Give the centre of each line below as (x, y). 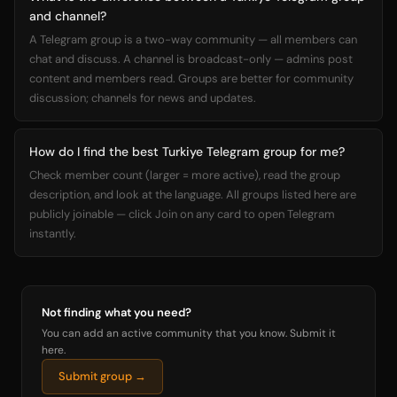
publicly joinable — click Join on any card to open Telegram (182, 214)
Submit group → (102, 376)
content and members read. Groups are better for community (191, 78)
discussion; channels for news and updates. (143, 98)
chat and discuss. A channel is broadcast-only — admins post (191, 59)
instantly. (53, 234)
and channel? (68, 16)
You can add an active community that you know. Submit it (189, 333)
